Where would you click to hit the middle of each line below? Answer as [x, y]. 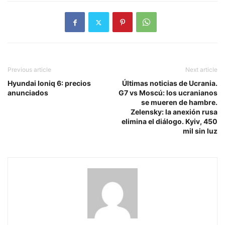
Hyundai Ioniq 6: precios [49, 83]
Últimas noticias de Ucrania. [170, 83]
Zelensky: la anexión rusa [174, 112]
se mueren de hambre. [179, 102]
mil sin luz [200, 131]
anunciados [28, 93]
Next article [201, 70]
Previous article [29, 70]
